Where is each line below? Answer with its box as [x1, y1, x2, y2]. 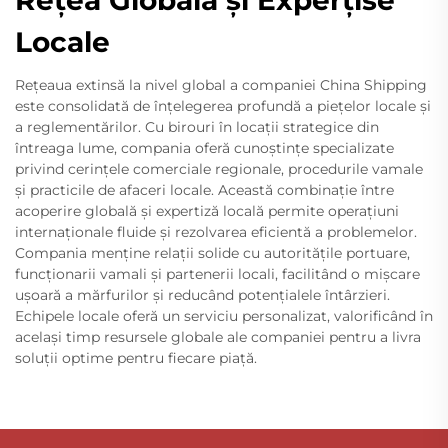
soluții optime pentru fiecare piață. [15, 348, 257, 367]
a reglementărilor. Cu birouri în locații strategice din [15, 117, 379, 136]
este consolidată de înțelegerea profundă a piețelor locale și [15, 96, 431, 115]
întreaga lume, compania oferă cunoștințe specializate [15, 138, 394, 157]
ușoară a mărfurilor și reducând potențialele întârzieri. [15, 285, 390, 304]
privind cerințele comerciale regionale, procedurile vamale [15, 159, 423, 178]
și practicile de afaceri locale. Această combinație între [15, 180, 394, 199]
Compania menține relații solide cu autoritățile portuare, [15, 243, 410, 262]
